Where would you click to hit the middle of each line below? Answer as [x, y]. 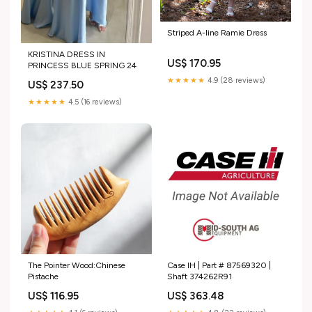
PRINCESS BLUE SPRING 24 [82, 66]
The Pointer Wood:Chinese [77, 266]
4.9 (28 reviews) [235, 80]
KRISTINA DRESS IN [67, 55]
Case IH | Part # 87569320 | [219, 266]
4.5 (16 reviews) [94, 102]
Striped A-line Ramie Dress [217, 32]
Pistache [43, 277]
